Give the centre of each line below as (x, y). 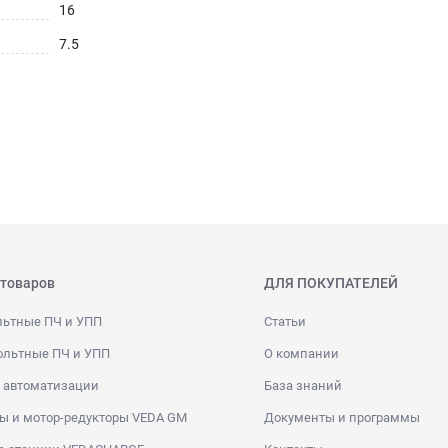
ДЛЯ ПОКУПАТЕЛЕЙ (331, 282)
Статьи (285, 321)
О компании (301, 353)
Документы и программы (342, 417)
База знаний (303, 385)
